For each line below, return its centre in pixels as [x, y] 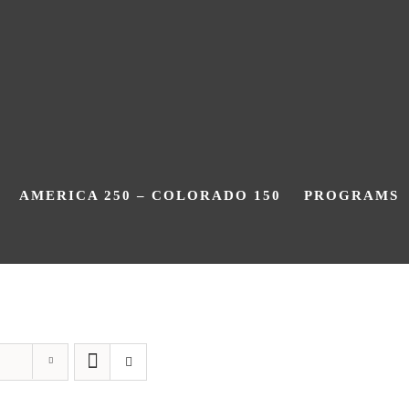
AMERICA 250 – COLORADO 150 [151, 195]
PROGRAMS [352, 195]
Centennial [204, 303]
